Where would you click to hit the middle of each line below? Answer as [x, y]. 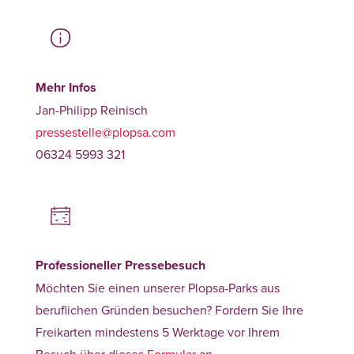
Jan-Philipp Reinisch [91, 109]
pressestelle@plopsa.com [105, 132]
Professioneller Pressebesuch [120, 265]
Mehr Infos [66, 87]
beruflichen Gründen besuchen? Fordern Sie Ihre [169, 309]
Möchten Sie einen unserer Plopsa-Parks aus [157, 287]
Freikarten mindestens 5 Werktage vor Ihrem [157, 331]
